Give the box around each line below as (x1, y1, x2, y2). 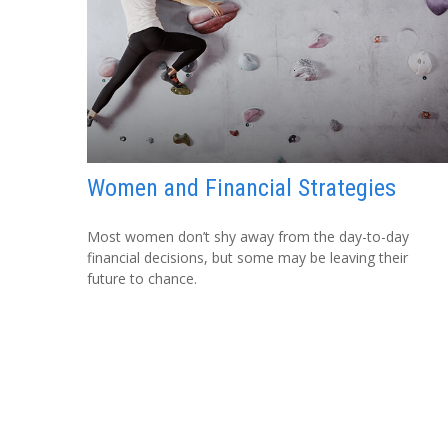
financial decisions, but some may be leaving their (87, 247, 408, 267)
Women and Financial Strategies (87, 173, 396, 202)
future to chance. (87, 268, 197, 288)
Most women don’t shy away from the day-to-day (87, 226, 409, 246)
